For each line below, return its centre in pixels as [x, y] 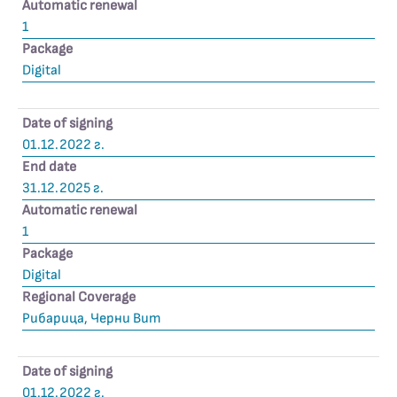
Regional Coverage [79, 297]
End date [49, 167]
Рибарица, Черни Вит [92, 319]
